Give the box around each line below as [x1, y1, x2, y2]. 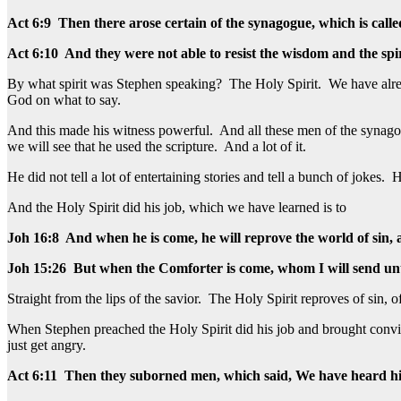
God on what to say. [7, 91, 121, 107]
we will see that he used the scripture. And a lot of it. [7, 138, 306, 154]
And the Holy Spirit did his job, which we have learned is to [7, 199, 346, 215]
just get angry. [7, 337, 86, 353]
